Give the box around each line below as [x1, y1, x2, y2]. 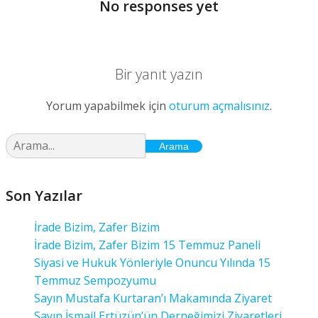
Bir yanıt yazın [115, 64, 203, 84]
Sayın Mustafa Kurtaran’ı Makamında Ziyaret [34, 290, 272, 306]
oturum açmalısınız [169, 97, 270, 114]
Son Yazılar [6, 185, 82, 205]
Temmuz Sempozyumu [34, 272, 156, 288]
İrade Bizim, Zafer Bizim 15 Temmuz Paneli [34, 236, 261, 253]
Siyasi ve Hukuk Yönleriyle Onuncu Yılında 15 [34, 254, 270, 270]
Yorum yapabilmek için [46, 97, 169, 114]
